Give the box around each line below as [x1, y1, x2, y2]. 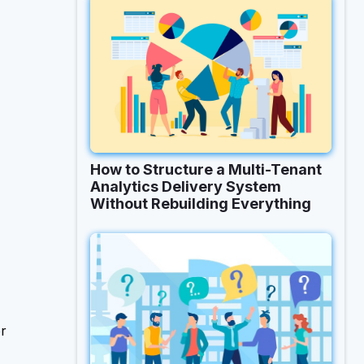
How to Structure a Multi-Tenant [90, 160, 323, 178]
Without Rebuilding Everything [90, 194, 312, 212]
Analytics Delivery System [90, 177, 282, 195]
